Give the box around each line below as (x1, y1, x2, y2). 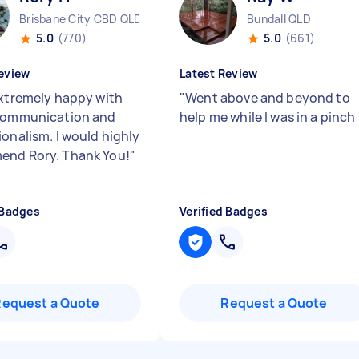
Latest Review (179, 66, 258, 81)
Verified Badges (179, 204, 268, 219)
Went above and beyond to (185, 89, 350, 107)
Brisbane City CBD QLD (19, 11, 143, 26)
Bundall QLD (247, 11, 311, 26)
